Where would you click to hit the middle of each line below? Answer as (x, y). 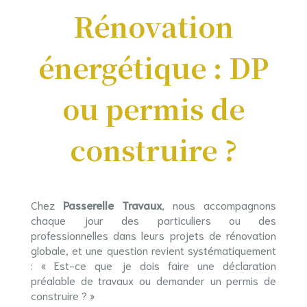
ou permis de (153, 108)
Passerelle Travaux (112, 205)
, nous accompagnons (219, 205)
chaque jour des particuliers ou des (153, 220)
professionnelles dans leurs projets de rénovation (153, 235)
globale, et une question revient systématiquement (153, 250)
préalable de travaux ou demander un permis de (153, 280)
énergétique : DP (153, 67)
